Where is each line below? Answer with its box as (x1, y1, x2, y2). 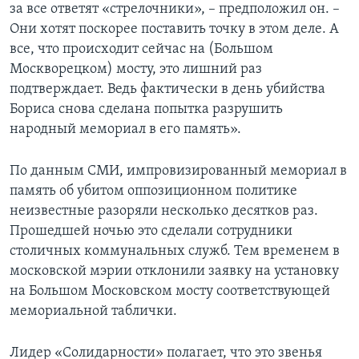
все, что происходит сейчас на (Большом (10, 42, 273, 58)
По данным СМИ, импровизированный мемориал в (10, 163, 347, 179)
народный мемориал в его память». (10, 122, 241, 138)
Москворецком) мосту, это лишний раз (10, 62, 262, 78)
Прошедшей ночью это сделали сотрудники (10, 224, 292, 240)
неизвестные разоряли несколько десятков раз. (10, 204, 318, 220)
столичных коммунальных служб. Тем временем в (10, 244, 340, 260)
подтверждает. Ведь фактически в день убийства (10, 82, 325, 98)
